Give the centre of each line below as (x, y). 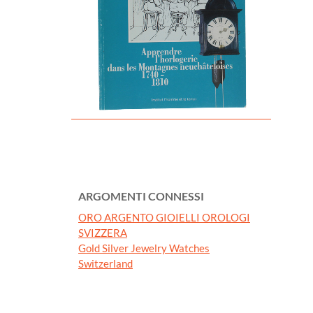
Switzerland (105, 263)
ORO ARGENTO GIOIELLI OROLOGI (164, 217)
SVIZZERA (103, 232)
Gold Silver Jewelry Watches (144, 248)
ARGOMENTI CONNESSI (141, 196)
